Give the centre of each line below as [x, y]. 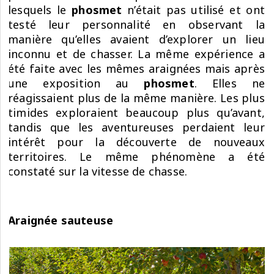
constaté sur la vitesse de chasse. [98, 171]
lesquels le [40, 10]
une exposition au [76, 83]
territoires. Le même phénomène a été [136, 157]
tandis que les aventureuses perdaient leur [136, 127]
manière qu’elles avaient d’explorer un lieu [136, 39]
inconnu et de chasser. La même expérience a [136, 54]
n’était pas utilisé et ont [193, 10]
